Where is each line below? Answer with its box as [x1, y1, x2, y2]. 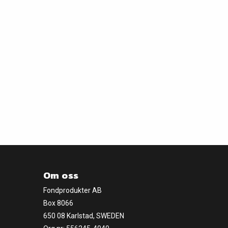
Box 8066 [43, 199, 73, 207]
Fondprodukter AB [43, 186, 102, 194]
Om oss [43, 168, 79, 183]
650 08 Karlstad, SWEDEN [43, 212, 124, 220]
